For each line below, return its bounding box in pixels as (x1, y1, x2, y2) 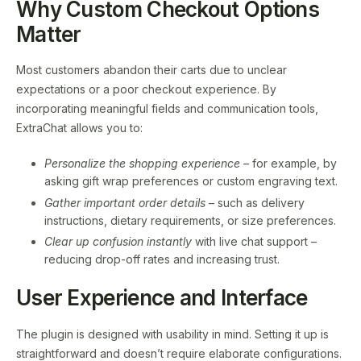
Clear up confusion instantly (44, 234, 192, 248)
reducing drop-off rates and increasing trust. (44, 251, 280, 266)
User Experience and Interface (16, 284, 308, 310)
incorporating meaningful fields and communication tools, (16, 102, 318, 116)
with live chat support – (192, 234, 317, 248)
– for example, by (240, 156, 337, 171)
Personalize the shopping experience (44, 156, 240, 171)
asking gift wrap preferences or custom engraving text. (44, 174, 338, 189)
